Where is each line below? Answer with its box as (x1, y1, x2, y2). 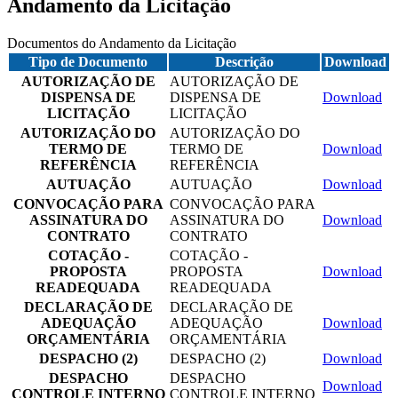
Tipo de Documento (28, 53, 147, 69)
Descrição (215, 53, 274, 69)
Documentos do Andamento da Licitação (7, 35, 236, 51)
